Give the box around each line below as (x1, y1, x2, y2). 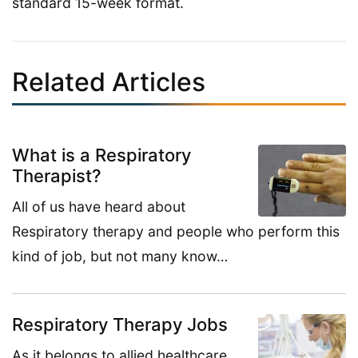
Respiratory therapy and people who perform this (12, 223, 340, 241)
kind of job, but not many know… (12, 248, 228, 265)
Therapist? (12, 165, 101, 187)
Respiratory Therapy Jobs (12, 314, 228, 336)
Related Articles (12, 66, 205, 98)
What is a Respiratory (12, 145, 191, 166)
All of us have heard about (12, 198, 185, 216)
